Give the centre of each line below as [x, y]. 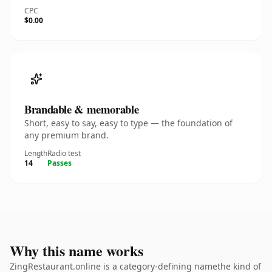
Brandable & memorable [82, 109]
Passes [59, 163]
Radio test [64, 153]
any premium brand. [66, 135]
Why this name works [76, 250]
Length [36, 153]
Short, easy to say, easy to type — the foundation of [128, 123]
